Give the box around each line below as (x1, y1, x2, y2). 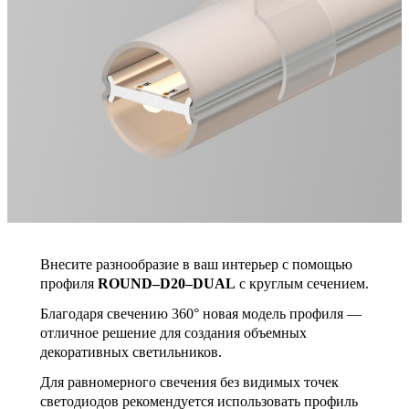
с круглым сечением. (236, 275, 369, 291)
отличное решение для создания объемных (40, 324, 307, 341)
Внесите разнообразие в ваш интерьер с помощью (40, 256, 352, 272)
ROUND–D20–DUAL (98, 275, 236, 291)
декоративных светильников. (40, 343, 222, 360)
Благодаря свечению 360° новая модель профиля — (40, 305, 362, 321)
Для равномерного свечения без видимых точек (40, 373, 339, 390)
